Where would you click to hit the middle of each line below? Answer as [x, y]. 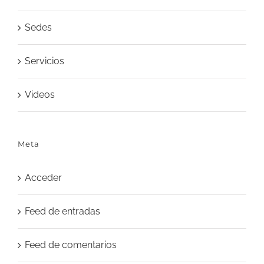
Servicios [44, 61]
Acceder [43, 178]
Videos [40, 95]
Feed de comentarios [71, 245]
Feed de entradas [62, 212]
